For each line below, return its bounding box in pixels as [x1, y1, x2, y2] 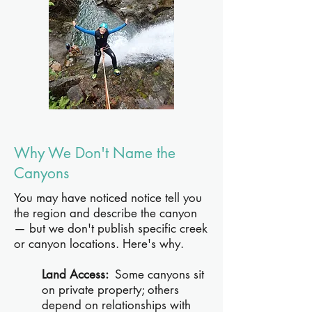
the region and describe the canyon [14, 205, 197, 221]
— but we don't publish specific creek [14, 221, 208, 236]
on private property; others [42, 282, 179, 297]
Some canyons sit [115, 267, 204, 282]
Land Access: [42, 267, 115, 282]
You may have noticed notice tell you [14, 190, 202, 205]
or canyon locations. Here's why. [14, 236, 184, 251]
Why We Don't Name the [14, 143, 175, 162]
